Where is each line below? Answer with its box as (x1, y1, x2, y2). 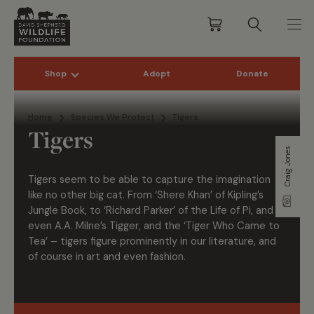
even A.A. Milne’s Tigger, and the (28, 219, 184, 233)
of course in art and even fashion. (28, 250, 186, 264)
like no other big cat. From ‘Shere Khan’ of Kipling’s (28, 188, 264, 203)
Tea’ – (28, 234, 60, 249)
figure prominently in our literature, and (88, 234, 276, 249)
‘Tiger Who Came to (184, 219, 280, 233)
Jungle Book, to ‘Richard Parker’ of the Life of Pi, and (28, 203, 273, 218)
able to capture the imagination (116, 172, 271, 187)
